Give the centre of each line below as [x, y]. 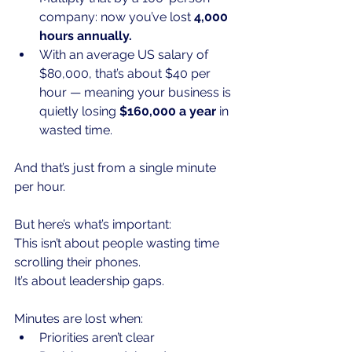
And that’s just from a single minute [117, 168]
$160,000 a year [168, 112]
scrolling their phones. [77, 262]
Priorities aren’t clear [97, 338]
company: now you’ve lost [117, 17]
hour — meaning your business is [137, 93]
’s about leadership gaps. [92, 281]
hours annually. [86, 36]
